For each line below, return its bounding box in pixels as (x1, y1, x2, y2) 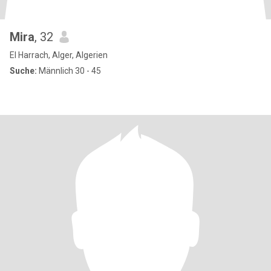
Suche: (10, 66, 37, 76)
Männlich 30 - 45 (37, 66, 101, 76)
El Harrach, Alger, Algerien (10, 50, 108, 60)
